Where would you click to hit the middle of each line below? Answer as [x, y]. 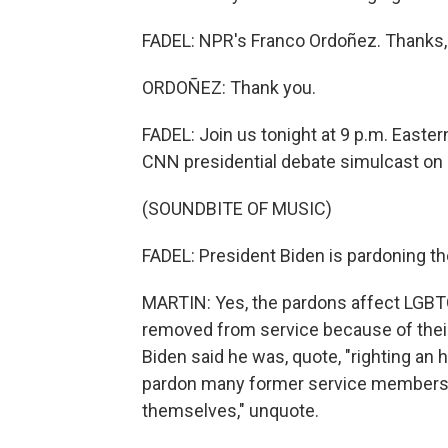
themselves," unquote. [230, 410]
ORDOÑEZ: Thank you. [229, 87]
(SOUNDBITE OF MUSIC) [237, 208]
